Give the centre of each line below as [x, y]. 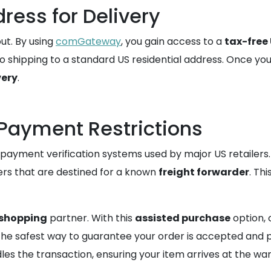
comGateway [88, 41]
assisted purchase [183, 218]
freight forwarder [204, 172]
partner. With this [91, 218]
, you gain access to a [173, 41]
